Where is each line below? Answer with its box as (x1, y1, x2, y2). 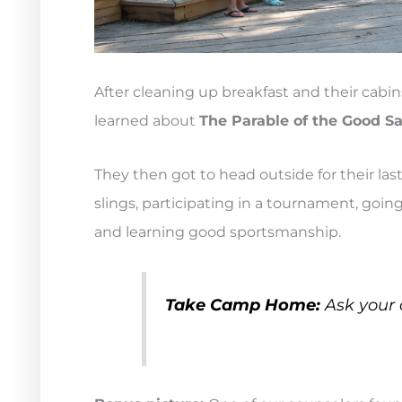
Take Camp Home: (164, 295, 325, 315)
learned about (94, 112, 199, 130)
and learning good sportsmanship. (94, 223, 341, 241)
